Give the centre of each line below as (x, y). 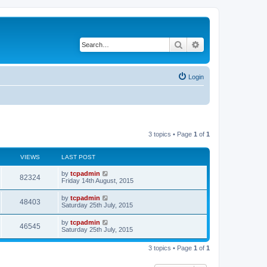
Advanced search (232, 44)
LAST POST (78, 157)
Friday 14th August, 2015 (97, 180)
